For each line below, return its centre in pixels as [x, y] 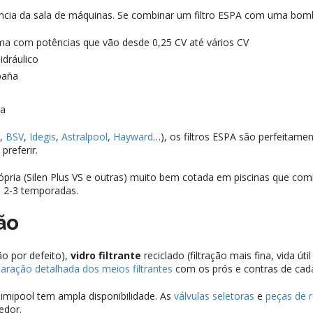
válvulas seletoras [214, 296]
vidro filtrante [106, 256]
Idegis [43, 137]
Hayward [133, 137]
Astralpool [85, 137]
